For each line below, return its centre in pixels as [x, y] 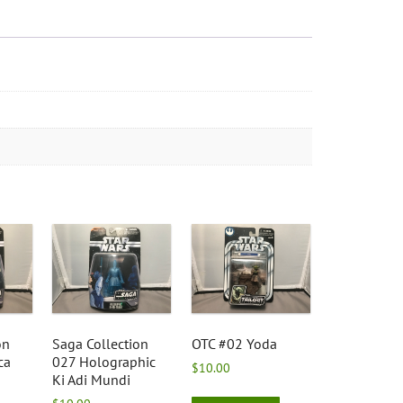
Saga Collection [101, 344]
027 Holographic [104, 362]
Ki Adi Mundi [92, 380]
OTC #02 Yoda [235, 344]
